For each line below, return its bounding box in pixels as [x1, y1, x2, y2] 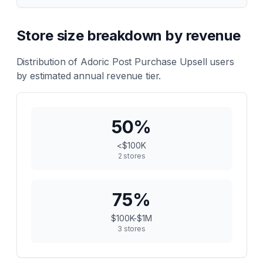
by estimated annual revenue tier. [16, 70, 161, 82]
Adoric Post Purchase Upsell [80, 56, 207, 68]
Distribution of [16, 56, 80, 68]
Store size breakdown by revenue [16, 27, 241, 44]
